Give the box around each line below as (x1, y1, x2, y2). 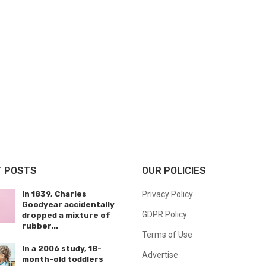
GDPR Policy (142, 210, 187, 219)
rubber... (22, 221, 59, 230)
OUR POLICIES (142, 165, 206, 176)
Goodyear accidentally (22, 200, 115, 209)
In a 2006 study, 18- (22, 244, 102, 253)
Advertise (142, 250, 178, 259)
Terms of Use (142, 230, 192, 239)
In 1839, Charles (22, 189, 87, 198)
